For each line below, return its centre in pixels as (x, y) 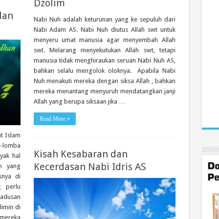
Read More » (55, 119)
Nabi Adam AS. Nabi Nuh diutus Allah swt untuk (104, 30)
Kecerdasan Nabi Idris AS (90, 167)
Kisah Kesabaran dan (80, 154)
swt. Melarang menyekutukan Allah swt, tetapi (104, 50)
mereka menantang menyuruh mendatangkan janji (104, 91)
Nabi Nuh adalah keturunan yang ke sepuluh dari (104, 19)
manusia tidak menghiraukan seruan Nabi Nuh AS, (104, 60)
